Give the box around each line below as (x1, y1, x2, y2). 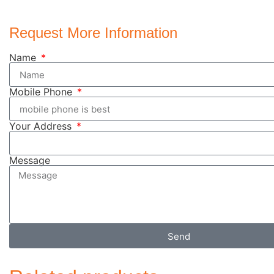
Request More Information (9, 24, 177, 42)
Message (9, 154, 50, 167)
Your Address (9, 120, 75, 133)
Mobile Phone (9, 86, 75, 98)
